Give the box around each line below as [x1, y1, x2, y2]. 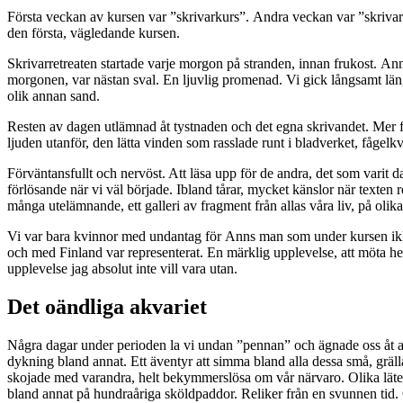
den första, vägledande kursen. [7, 25, 180, 41]
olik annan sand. [7, 88, 100, 104]
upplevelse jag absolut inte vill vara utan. [7, 261, 237, 277]
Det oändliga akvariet [7, 295, 207, 319]
